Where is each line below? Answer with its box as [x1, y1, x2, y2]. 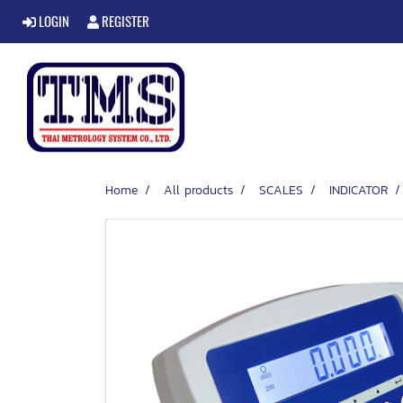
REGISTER [99, 13, 150, 31]
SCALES [259, 181, 303, 200]
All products [164, 181, 233, 200]
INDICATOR [329, 181, 388, 200]
